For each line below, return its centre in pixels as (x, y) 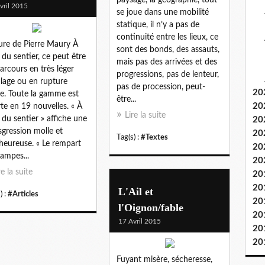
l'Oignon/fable (151, 207)
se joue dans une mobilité (163, 12)
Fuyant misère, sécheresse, (164, 259)
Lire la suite (145, 115)
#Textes (154, 137)
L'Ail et (136, 191)
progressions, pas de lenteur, (168, 74)
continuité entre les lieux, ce (167, 37)
